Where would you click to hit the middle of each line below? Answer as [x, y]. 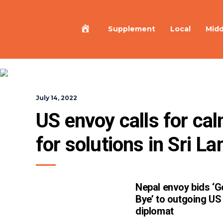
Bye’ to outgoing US [178, 199]
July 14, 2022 [56, 98]
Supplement [132, 29]
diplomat [155, 211]
